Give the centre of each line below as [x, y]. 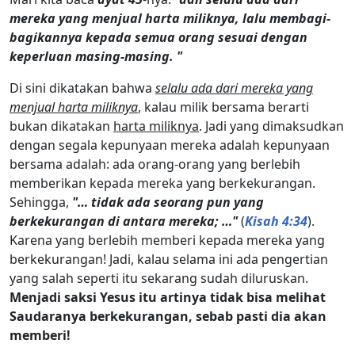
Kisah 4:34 [276, 221]
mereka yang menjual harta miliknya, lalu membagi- [170, 18]
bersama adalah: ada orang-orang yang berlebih [155, 164]
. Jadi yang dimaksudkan [271, 126]
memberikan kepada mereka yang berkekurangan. [162, 183]
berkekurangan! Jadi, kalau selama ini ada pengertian [169, 259]
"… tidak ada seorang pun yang [168, 202]
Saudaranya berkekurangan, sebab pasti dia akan [168, 316]
